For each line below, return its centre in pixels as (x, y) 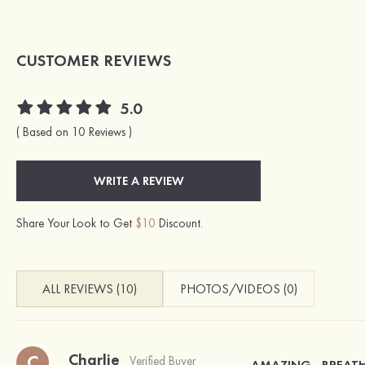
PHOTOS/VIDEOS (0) (239, 289)
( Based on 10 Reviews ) (74, 132)
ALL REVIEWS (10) (90, 289)
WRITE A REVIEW (139, 181)
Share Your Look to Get (76, 224)
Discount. (179, 224)
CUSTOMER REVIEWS (94, 61)
